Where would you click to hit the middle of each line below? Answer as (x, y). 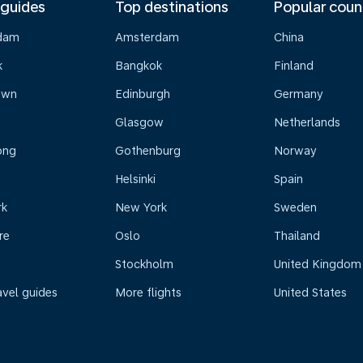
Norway (296, 151)
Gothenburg (147, 151)
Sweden (296, 207)
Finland (294, 66)
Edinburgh (142, 94)
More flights (148, 293)
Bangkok (138, 66)
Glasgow (139, 122)
